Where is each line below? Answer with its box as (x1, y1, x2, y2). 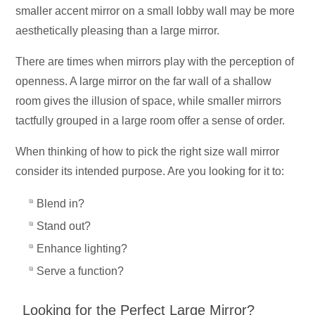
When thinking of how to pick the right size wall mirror (15, 146, 280, 158)
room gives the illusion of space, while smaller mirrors (15, 95, 282, 108)
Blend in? (37, 198, 85, 210)
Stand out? (37, 220, 91, 233)
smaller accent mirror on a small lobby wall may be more (15, 5, 295, 18)
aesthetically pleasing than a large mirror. (15, 25, 223, 37)
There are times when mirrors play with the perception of (15, 56, 295, 68)
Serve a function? (37, 265, 124, 278)
